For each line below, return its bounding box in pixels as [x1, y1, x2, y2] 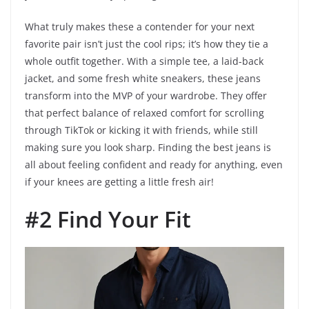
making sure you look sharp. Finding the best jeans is [25, 141, 271, 154]
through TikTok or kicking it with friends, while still [25, 123, 258, 137]
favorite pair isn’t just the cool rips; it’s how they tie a [25, 37, 268, 51]
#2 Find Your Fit [25, 204, 191, 235]
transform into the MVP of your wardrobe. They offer [25, 89, 267, 103]
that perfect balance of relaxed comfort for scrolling [25, 106, 264, 120]
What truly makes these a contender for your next [25, 20, 255, 34]
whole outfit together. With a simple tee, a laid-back [25, 54, 263, 68]
